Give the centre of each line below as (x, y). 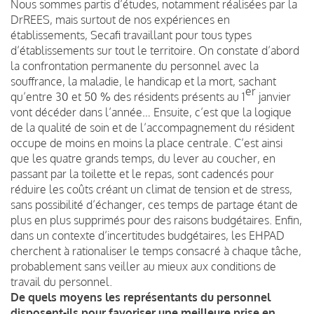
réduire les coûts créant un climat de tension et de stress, (151, 189)
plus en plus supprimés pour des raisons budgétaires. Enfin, (156, 220)
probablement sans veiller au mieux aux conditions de (143, 266)
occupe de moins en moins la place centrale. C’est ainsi (146, 143)
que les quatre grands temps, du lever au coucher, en (143, 158)
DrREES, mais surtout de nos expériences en (120, 19)
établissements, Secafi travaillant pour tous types (131, 35)
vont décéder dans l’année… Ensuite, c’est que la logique (151, 112)
